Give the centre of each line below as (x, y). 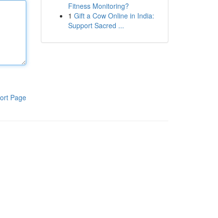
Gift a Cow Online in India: (114, 16)
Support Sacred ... (96, 25)
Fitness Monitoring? (98, 6)
